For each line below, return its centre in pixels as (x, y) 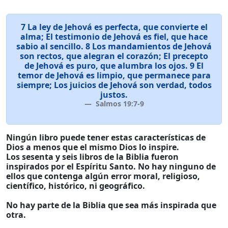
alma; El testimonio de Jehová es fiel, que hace (114, 37)
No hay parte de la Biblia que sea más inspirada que (111, 205)
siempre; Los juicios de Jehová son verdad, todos (114, 85)
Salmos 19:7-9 (119, 104)
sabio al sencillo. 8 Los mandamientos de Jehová (114, 46)
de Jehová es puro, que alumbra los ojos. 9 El (114, 66)
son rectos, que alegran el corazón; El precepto (114, 56)
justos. (114, 95)
